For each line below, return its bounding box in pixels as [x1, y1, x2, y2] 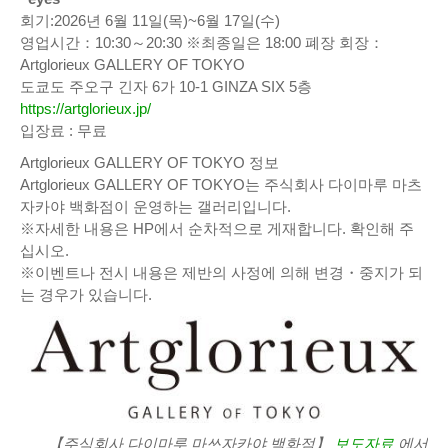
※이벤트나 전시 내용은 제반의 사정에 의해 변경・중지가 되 [20, 264, 423, 282]
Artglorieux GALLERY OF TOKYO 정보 [20, 154, 279, 172]
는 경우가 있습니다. [20, 286, 152, 304]
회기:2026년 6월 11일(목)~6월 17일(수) [20, 12, 280, 30]
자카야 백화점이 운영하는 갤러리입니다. [20, 198, 291, 216]
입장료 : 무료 [20, 122, 107, 140]
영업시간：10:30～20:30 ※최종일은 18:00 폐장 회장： [20, 34, 384, 52]
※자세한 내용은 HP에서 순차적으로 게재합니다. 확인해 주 [20, 220, 414, 238]
